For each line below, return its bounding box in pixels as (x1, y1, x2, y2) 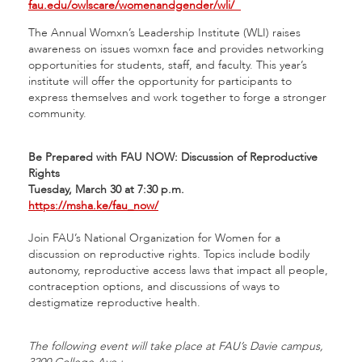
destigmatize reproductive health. (28, 295, 200, 310)
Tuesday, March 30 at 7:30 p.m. (28, 182, 184, 197)
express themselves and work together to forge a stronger (28, 90, 326, 105)
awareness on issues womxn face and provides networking (28, 41, 324, 57)
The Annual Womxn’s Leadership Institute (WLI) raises (28, 25, 301, 40)
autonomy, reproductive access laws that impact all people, (28, 263, 328, 278)
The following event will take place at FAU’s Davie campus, (28, 339, 323, 354)
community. (28, 106, 86, 121)
